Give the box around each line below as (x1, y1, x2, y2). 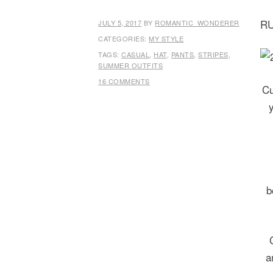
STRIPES (198, 49, 229, 59)
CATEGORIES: (98, 33, 149, 43)
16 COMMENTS (98, 76, 150, 86)
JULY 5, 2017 (98, 17, 142, 27)
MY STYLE (149, 33, 184, 43)
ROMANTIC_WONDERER (155, 17, 239, 27)
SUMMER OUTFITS (98, 60, 163, 70)
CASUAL (121, 49, 150, 59)
